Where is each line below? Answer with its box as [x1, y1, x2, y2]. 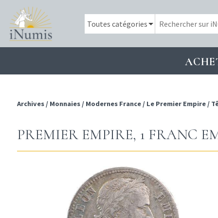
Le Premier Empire [146, 99, 206, 109]
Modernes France [86, 99, 141, 109]
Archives [17, 99, 46, 109]
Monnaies [50, 99, 80, 109]
